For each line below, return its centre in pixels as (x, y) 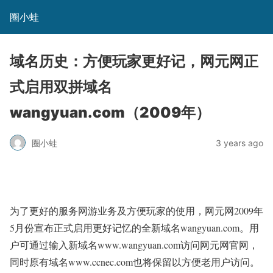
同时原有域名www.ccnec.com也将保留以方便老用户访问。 (135, 262)
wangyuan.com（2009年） (110, 112)
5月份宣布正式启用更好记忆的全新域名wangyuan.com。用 (134, 228)
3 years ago (239, 143)
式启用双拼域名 (61, 87)
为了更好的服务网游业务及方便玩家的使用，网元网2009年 (136, 211)
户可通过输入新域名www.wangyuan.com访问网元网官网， (134, 245)
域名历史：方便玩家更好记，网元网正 (134, 61)
